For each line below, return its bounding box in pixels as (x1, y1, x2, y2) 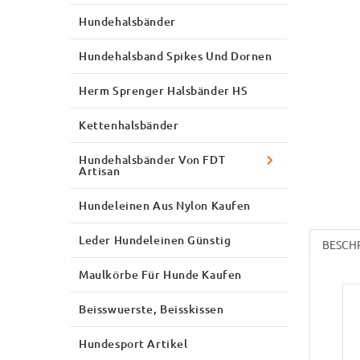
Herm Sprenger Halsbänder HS (79, 82, 248, 98)
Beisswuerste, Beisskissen (79, 301, 224, 317)
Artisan (79, 162, 121, 178)
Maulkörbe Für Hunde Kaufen (79, 266, 242, 282)
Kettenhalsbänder (79, 117, 179, 133)
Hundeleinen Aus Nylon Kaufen (79, 197, 251, 213)
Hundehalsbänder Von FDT (79, 151, 226, 167)
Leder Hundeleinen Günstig (79, 231, 231, 247)
